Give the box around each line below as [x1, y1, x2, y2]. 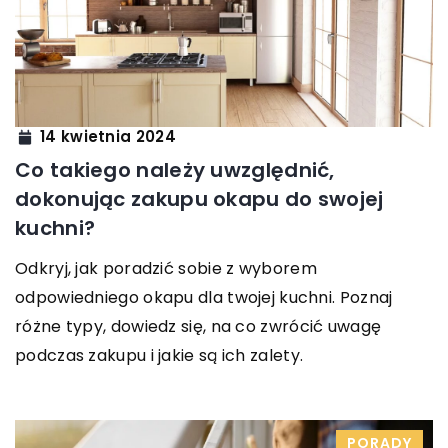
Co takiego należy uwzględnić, [15, 155, 335, 184]
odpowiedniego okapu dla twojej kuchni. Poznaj [15, 285, 393, 309]
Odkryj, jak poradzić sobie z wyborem [15, 256, 317, 280]
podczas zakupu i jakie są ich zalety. [15, 343, 304, 367]
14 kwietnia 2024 [40, 126, 176, 148]
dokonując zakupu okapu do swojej [15, 184, 384, 213]
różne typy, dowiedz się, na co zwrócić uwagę [15, 314, 382, 338]
